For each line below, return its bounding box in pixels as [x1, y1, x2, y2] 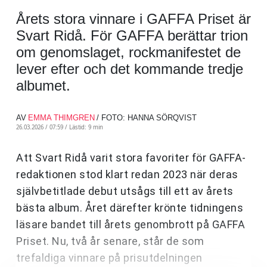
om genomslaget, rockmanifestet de [16, 44, 241, 61]
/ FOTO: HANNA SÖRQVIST [97, 113, 197, 123]
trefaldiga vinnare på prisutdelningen [16, 252, 203, 265]
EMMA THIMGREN [28, 113, 95, 123]
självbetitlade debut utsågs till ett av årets [16, 185, 234, 198]
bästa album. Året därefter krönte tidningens [16, 201, 243, 215]
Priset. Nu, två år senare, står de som [16, 235, 204, 248]
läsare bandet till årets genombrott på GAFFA [16, 218, 245, 231]
